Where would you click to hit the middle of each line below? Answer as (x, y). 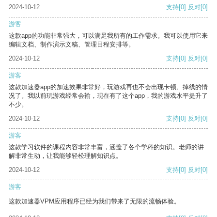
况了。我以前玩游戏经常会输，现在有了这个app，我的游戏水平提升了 (108, 96)
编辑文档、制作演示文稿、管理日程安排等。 (72, 45)
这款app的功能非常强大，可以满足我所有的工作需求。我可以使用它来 (108, 36)
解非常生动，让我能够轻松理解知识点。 (65, 156)
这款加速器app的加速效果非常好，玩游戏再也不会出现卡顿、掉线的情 (108, 87)
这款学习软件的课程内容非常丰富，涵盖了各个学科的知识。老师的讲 (106, 147)
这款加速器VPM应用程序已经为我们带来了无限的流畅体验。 (94, 201)
